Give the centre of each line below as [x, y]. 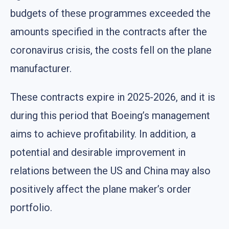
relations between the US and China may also [110, 171]
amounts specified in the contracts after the [109, 32]
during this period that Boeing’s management [110, 116]
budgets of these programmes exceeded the [110, 14]
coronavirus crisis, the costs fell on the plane [111, 50]
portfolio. [31, 208]
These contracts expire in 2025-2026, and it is [113, 97]
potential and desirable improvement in [98, 153]
